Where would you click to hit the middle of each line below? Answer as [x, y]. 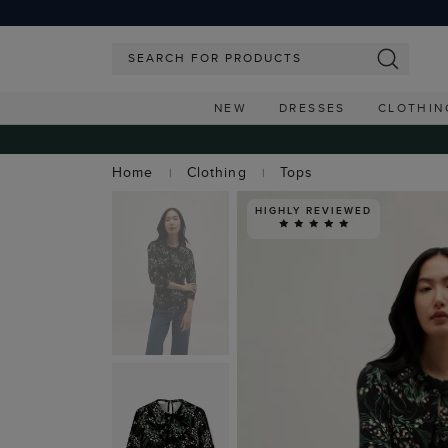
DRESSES [312, 107]
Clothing [216, 172]
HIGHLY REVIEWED [313, 210]
